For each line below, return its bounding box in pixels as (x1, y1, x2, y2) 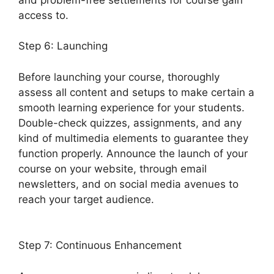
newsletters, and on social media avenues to (18, 177, 239, 190)
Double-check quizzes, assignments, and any (18, 116, 242, 129)
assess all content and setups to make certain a (18, 86, 254, 98)
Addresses (18, 208, 72, 221)
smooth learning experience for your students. (18, 101, 245, 114)
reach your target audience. (18, 193, 157, 206)
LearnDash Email (157, 193, 240, 206)
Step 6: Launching (18, 40, 108, 53)
